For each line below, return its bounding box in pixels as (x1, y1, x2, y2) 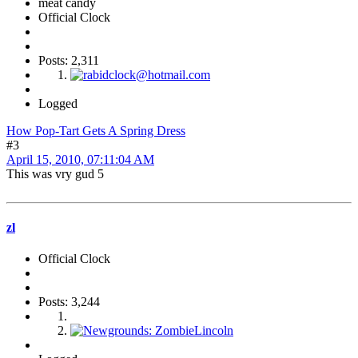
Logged (38, 96, 78, 110)
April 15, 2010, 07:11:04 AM (6, 152, 154, 166)
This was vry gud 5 (6, 166, 104, 181)
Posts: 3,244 (38, 295, 100, 309)
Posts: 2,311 (38, 53, 99, 67)
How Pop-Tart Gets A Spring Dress (6, 123, 185, 137)
